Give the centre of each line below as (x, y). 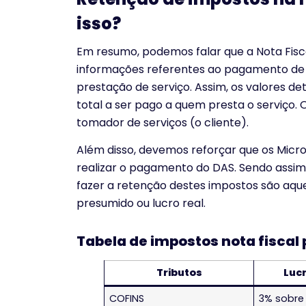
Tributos (179, 273)
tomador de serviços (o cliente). (163, 123)
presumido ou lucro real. (141, 204)
